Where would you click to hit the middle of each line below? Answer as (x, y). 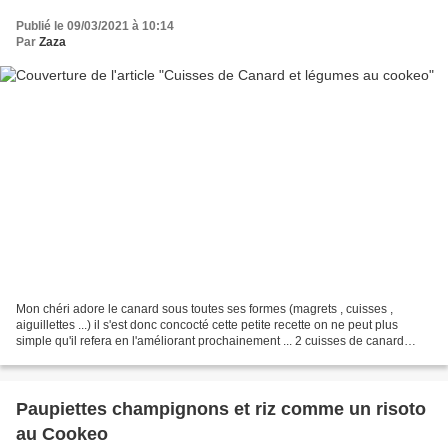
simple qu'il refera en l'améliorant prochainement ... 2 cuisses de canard (210, 341)
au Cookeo (62, 434)
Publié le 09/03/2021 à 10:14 (95, 25)
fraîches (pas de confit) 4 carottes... (110, 357)
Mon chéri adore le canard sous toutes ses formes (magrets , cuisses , (204, 309)
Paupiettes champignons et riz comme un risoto (221, 409)
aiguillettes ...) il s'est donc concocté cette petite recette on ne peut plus (207, 325)
